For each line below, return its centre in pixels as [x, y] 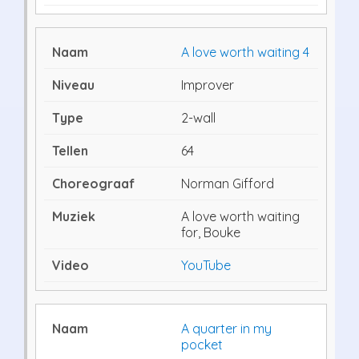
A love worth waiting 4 [245, 52]
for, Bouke [211, 232]
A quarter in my [226, 328]
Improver [208, 85]
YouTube [206, 265]
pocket [202, 344]
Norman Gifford [228, 183]
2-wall [198, 117]
